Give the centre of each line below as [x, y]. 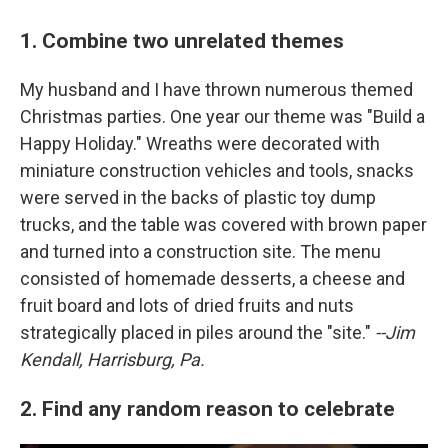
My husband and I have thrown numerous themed [216, 90]
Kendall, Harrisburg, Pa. [112, 360]
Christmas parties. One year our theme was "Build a [222, 117]
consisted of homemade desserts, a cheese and [212, 279]
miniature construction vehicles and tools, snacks [217, 171]
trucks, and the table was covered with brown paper [223, 225]
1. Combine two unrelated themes [182, 41]
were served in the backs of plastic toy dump [198, 198]
